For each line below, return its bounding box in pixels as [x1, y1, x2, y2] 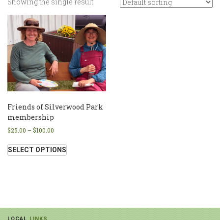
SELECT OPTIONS [8, 146, 66, 154]
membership [7, 112, 54, 122]
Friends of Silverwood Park [7, 102, 103, 112]
